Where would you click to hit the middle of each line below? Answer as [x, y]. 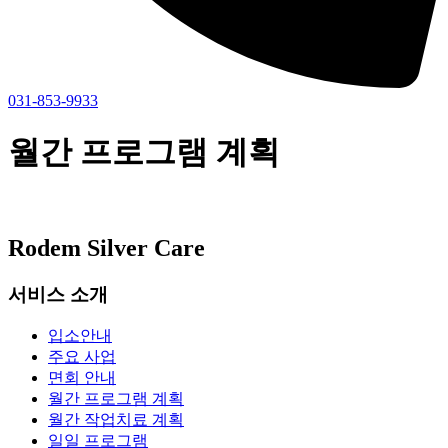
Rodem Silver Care [106, 247]
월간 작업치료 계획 [116, 420]
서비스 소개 [58, 294]
